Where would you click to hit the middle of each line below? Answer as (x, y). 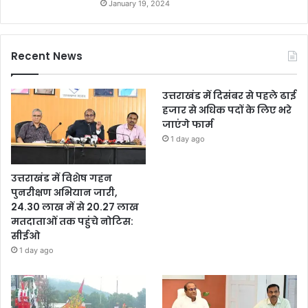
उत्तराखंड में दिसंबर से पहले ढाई (230, 95)
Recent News (47, 56)
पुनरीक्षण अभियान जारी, (64, 192)
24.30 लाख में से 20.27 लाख (75, 207)
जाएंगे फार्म (188, 124)
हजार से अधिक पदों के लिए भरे (227, 110)
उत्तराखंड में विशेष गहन (62, 178)
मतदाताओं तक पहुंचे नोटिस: (72, 221)
